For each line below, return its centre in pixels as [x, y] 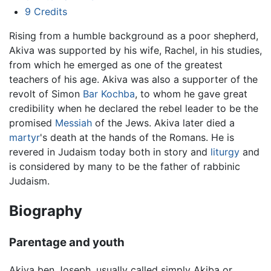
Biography [46, 211]
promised [32, 123]
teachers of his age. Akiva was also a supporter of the [133, 80]
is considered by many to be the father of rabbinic [125, 167]
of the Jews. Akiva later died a [163, 123]
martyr [24, 138]
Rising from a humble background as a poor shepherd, [134, 36]
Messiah [73, 123]
